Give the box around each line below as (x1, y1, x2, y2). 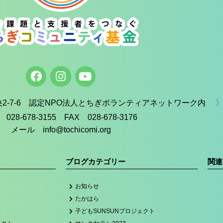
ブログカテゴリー (66, 157, 125, 166)
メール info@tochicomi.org (10, 125, 111, 134)
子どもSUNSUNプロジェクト (75, 208, 155, 215)
